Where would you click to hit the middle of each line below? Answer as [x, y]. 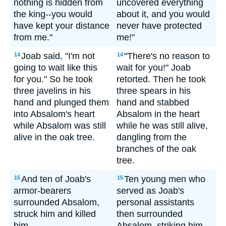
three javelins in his [52, 91]
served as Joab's [150, 191]
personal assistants [155, 202]
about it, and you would [163, 14]
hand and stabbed [153, 102]
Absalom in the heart [158, 114]
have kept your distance [62, 26]
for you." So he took [53, 79]
